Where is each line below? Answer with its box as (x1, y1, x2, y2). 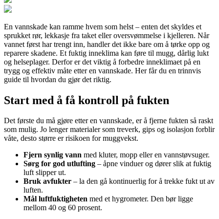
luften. (23, 186, 43, 195)
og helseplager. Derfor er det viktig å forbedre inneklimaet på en (4, 57, 200, 66)
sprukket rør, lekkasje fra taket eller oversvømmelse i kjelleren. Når (4, 31, 209, 40)
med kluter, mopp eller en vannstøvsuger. (82, 151, 210, 159)
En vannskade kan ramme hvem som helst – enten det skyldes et (4, 22, 201, 31)
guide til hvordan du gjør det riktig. (4, 75, 111, 84)
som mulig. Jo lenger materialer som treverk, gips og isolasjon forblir (4, 125, 215, 134)
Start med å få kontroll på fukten (4, 93, 169, 107)
